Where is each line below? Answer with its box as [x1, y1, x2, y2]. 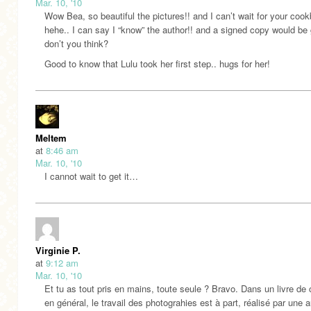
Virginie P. [35, 243, 81, 257]
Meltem [35, 131, 67, 144]
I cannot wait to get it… [44, 169, 138, 183]
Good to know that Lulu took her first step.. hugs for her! [44, 56, 270, 70]
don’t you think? [44, 36, 108, 50]
